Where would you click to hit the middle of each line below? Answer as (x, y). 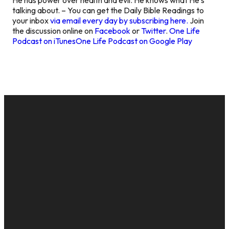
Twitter (153, 30)
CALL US (80, 180)
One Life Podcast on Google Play (134, 41)
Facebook (112, 30)
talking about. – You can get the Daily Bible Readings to (108, 10)
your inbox (31, 20)
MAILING (125, 180)
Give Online (170, 222)
